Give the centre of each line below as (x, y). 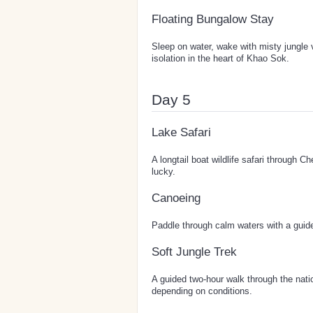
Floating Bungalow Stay (213, 19)
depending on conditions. (202, 291)
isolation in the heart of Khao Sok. (220, 58)
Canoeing (176, 198)
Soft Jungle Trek (194, 252)
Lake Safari (181, 132)
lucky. (163, 171)
